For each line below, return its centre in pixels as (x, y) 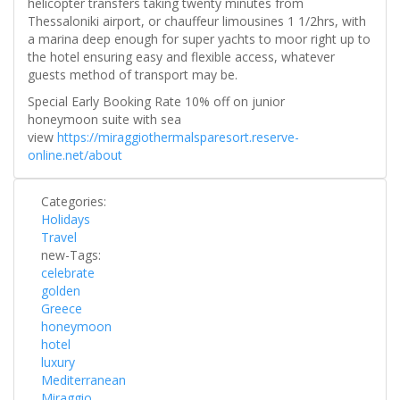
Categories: (75, 202)
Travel (59, 237)
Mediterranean (83, 380)
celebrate (68, 273)
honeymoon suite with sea (104, 120)
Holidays (66, 220)
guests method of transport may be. (133, 75)
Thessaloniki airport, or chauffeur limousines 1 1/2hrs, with (197, 21)
